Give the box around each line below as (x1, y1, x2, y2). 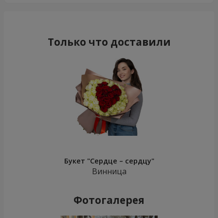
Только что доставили (47, 35, 171, 49)
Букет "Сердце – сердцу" (64, 156, 154, 166)
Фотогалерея (73, 193, 145, 207)
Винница (91, 166, 127, 177)
